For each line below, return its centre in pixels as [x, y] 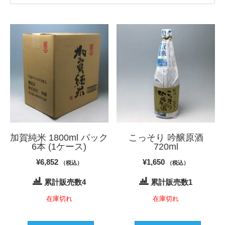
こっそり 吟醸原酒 [166, 137]
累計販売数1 [172, 182]
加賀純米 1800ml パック [59, 137]
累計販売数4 [65, 182]
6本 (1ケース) [59, 146]
